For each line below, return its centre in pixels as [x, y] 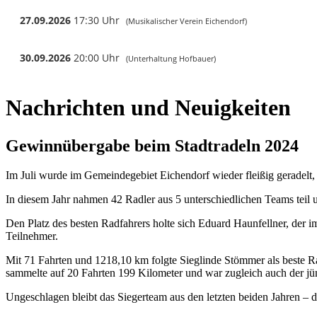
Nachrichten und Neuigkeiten [148, 108]
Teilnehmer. [32, 236]
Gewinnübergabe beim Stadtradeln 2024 [152, 145]
